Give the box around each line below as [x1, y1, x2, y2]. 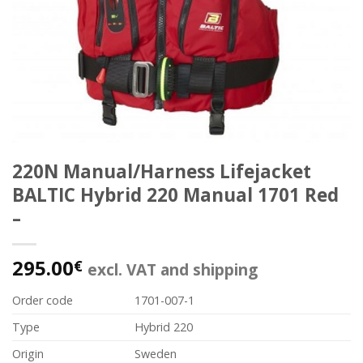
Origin [12, 346, 44, 361]
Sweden [135, 346, 177, 361]
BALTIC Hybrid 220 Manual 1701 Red [12, 182, 339, 207]
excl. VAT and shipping [88, 258, 258, 280]
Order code [12, 293, 73, 308]
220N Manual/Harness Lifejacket [12, 159, 311, 184]
